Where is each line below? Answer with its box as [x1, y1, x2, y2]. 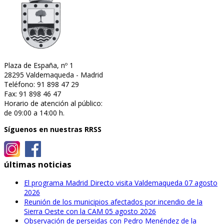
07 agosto [184, 178, 217, 188]
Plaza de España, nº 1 [4, 60, 73, 70]
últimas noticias [4, 158, 71, 170]
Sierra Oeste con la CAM [24, 206, 105, 216]
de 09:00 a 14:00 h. [4, 108, 64, 118]
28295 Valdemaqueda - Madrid [4, 70, 103, 80]
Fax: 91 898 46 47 [4, 89, 61, 99]
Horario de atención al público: [4, 98, 102, 108]
